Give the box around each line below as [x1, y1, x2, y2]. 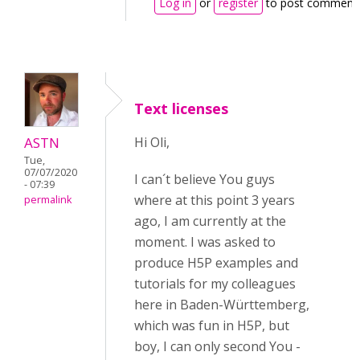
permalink [24, 193, 72, 207]
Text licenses [134, 99, 228, 119]
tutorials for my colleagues [134, 275, 296, 293]
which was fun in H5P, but [134, 317, 289, 335]
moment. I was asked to [134, 233, 276, 252]
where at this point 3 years [134, 191, 295, 210]
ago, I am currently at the [134, 212, 286, 231]
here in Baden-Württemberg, [134, 296, 309, 314]
